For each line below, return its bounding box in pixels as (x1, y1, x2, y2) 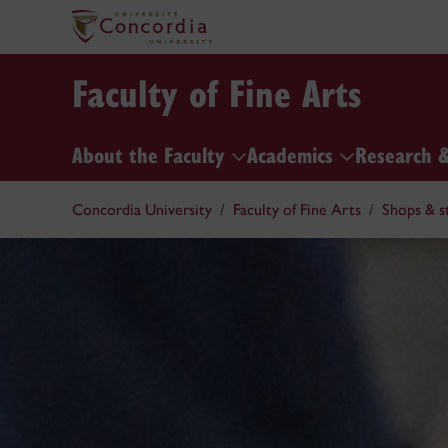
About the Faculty (72, 138, 231, 169)
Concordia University (72, 200, 212, 219)
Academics (247, 138, 339, 169)
